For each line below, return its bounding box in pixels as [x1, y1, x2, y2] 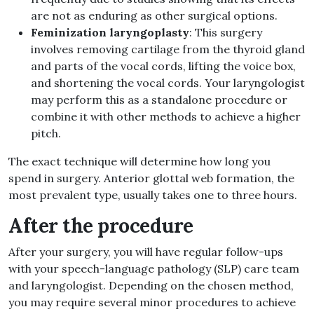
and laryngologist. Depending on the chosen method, [8, 278, 294, 293]
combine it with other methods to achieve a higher [31, 109, 301, 124]
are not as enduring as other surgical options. [31, 8, 278, 23]
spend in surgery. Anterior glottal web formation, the [8, 171, 294, 186]
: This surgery [189, 25, 262, 40]
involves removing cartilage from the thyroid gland [31, 42, 305, 57]
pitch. [31, 126, 61, 141]
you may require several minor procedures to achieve [8, 295, 296, 310]
